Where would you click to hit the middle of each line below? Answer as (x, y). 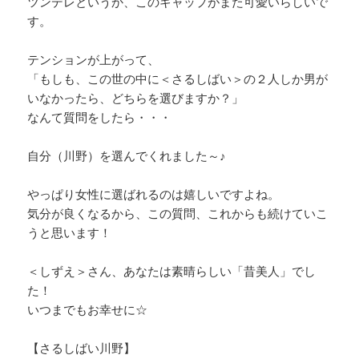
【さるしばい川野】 (82, 347)
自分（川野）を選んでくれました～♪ (127, 155)
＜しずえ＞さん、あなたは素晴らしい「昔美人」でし (172, 270)
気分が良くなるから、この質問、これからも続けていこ (178, 213)
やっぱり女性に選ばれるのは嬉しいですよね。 (154, 194)
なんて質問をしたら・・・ (100, 117)
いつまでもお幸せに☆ (88, 309)
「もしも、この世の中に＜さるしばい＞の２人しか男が (178, 78)
